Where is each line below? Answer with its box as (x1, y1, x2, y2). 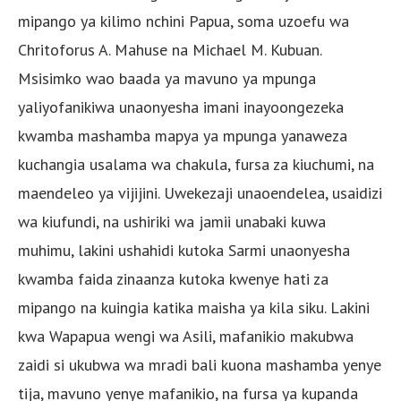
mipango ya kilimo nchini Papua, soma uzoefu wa (18, 10, 349, 31)
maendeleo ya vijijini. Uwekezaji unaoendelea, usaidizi (18, 182, 382, 203)
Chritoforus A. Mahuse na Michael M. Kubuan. (18, 38, 321, 60)
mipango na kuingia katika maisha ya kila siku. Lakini (18, 296, 370, 318)
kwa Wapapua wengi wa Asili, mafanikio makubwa (18, 325, 354, 346)
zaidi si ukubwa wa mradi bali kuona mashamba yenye (18, 354, 381, 375)
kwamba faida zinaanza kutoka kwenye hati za (18, 268, 328, 289)
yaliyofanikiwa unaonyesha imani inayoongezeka (18, 96, 344, 117)
